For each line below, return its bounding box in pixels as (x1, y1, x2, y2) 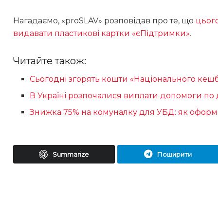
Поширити (157, 150, 192, 159)
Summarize (52, 150, 89, 159)
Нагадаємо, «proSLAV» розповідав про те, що (13, 16, 196, 26)
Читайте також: (13, 55, 86, 67)
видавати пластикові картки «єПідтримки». (13, 29, 191, 38)
